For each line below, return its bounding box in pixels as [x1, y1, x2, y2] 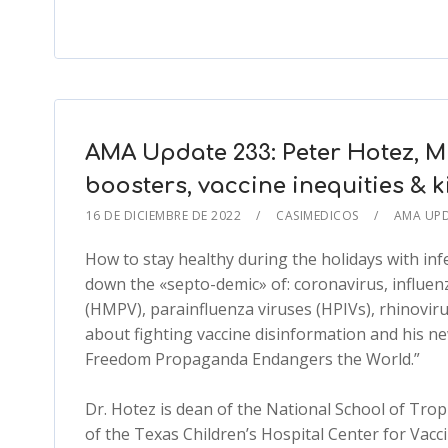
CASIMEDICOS [276, 207, 359, 224]
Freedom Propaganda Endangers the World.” [84, 348, 420, 370]
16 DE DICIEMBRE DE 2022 [85, 207, 242, 224]
